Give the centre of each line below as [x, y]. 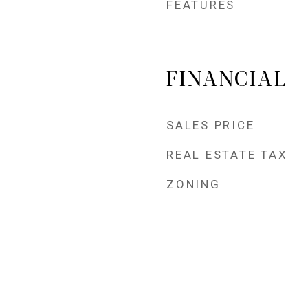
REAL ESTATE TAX [227, 155]
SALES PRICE [211, 125]
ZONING [194, 184]
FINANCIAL [227, 77]
